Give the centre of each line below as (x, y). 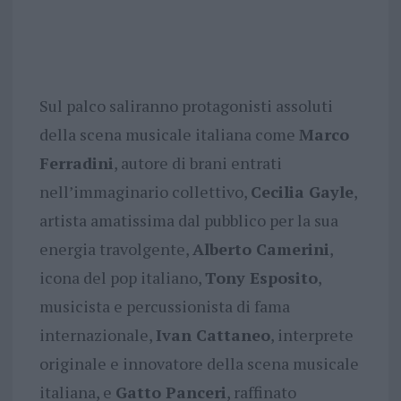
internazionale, (97, 335)
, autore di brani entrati (197, 163)
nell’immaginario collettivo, (145, 192)
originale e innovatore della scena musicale (199, 364)
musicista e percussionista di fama (164, 307)
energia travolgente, (115, 249)
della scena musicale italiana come (169, 135)
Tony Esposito (261, 278)
